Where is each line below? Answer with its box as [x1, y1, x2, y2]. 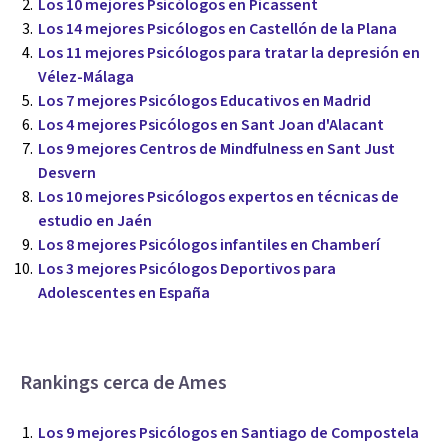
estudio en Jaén [38, 210, 152, 233]
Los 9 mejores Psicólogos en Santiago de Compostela [38, 422, 419, 445]
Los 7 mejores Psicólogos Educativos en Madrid [38, 90, 371, 113]
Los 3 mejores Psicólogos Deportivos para [38, 258, 336, 281]
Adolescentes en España [38, 282, 210, 305]
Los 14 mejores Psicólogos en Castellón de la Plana [38, 18, 397, 41]
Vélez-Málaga [38, 66, 134, 89]
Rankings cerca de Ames [20, 369, 227, 398]
